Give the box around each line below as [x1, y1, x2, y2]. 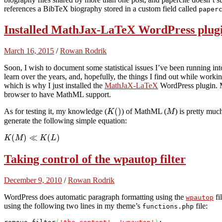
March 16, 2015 [4, 46, 54, 55]
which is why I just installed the [4, 81, 105, 90]
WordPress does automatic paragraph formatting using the [4, 192, 186, 201]
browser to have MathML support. [4, 90, 111, 99]
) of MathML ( [121, 107, 167, 115]
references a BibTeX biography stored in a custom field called [4, 4, 199, 13]
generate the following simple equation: [4, 116, 127, 125]
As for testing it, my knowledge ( [4, 107, 107, 115]
